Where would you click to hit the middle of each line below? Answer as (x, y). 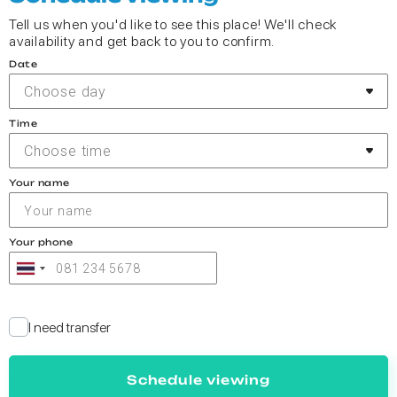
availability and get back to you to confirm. (142, 42)
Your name (39, 183)
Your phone (41, 242)
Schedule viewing (198, 380)
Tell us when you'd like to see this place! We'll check (173, 25)
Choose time (68, 151)
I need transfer (70, 327)
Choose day (65, 91)
